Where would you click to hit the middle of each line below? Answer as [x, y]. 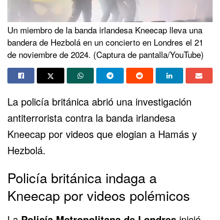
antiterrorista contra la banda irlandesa [91, 117]
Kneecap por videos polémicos [99, 195]
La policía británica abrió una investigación [99, 101]
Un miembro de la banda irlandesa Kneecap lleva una [105, 29]
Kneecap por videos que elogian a [83, 134]
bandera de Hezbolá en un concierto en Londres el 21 [105, 42]
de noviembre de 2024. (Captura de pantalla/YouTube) [106, 54]
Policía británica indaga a [82, 178]
